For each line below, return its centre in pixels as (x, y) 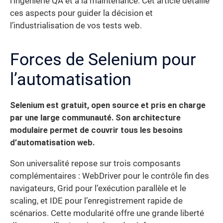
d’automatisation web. (52, 143)
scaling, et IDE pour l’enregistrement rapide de (96, 201)
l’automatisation (71, 79)
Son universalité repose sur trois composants (95, 163)
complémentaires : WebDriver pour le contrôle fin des (110, 176)
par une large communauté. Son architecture (95, 118)
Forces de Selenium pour (103, 59)
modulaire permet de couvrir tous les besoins (96, 130)
